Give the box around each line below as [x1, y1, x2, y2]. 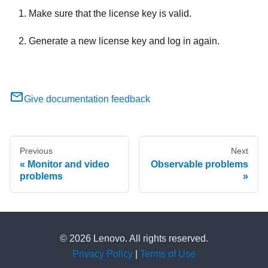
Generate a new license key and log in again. [29, 36, 220, 47]
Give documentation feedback [24, 94, 150, 105]
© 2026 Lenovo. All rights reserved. [60, 233, 208, 244]
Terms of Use [140, 249, 196, 260]
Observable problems [151, 159, 248, 170]
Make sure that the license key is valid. [29, 8, 191, 19]
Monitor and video [28, 159, 109, 170]
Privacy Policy [72, 249, 133, 260]
